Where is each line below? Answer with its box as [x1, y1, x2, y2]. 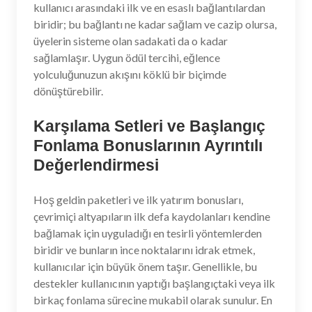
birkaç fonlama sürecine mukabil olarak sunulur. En [33, 293, 272, 306]
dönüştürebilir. [33, 84, 103, 97]
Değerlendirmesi [33, 156, 159, 174]
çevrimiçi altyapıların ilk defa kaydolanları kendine [33, 210, 270, 223]
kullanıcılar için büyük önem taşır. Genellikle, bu [33, 260, 257, 273]
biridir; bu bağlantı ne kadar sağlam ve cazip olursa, [33, 17, 276, 31]
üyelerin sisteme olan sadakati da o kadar [33, 34, 228, 47]
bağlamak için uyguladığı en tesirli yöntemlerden [33, 226, 262, 240]
